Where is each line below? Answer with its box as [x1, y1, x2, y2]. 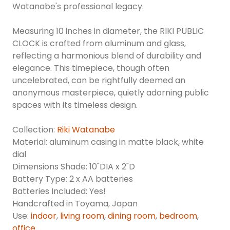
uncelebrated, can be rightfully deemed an [12, 74, 185, 87]
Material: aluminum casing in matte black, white [12, 136, 204, 148]
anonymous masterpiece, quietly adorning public [12, 87, 209, 99]
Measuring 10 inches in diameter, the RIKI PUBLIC [12, 25, 204, 37]
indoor [31, 210, 56, 222]
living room [60, 210, 104, 222]
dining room [108, 210, 156, 222]
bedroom [159, 210, 197, 222]
